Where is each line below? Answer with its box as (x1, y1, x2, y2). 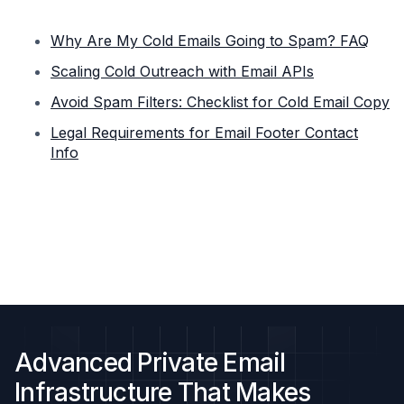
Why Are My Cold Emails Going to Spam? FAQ (50, 32, 369, 50)
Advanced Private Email (14, 347, 286, 378)
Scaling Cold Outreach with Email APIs (50, 62, 314, 80)
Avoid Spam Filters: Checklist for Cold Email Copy (50, 93, 390, 111)
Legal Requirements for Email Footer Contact (50, 124, 358, 142)
